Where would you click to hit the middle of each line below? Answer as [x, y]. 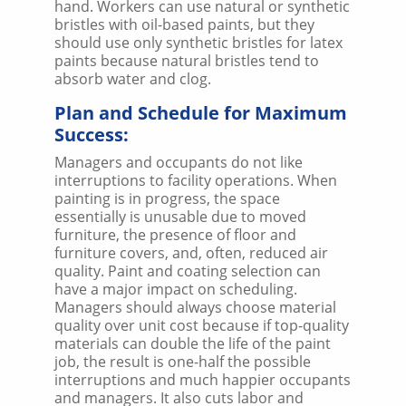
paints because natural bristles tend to [187, 60]
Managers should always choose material [195, 307]
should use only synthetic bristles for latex [198, 42]
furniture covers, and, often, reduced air [191, 252]
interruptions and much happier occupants [203, 379]
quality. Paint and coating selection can [188, 271]
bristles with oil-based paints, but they [184, 24]
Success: [92, 134]
